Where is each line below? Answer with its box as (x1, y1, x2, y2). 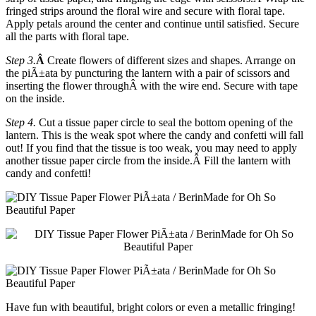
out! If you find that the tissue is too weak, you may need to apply (6, 141, 297, 154)
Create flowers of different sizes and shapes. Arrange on (47, 54, 296, 66)
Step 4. (6, 116, 36, 128)
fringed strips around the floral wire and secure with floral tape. (6, 4, 285, 17)
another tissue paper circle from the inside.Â (6, 154, 204, 166)
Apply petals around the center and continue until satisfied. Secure (6, 17, 299, 30)
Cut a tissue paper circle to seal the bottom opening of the (36, 116, 293, 128)
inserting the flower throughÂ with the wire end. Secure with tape (6, 79, 298, 92)
